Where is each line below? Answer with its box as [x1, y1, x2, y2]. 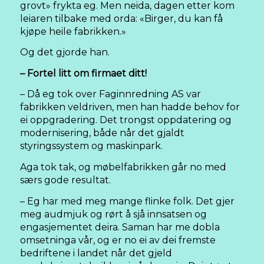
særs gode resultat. [20, 174, 111, 186]
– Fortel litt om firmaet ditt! [20, 67, 147, 79]
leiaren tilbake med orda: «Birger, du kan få [20, 12, 223, 24]
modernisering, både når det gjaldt [20, 127, 184, 139]
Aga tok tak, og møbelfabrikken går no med [20, 161, 226, 173]
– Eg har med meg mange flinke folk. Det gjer [20, 195, 235, 207]
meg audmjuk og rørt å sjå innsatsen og [20, 208, 207, 220]
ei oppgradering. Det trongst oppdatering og [20, 114, 232, 126]
